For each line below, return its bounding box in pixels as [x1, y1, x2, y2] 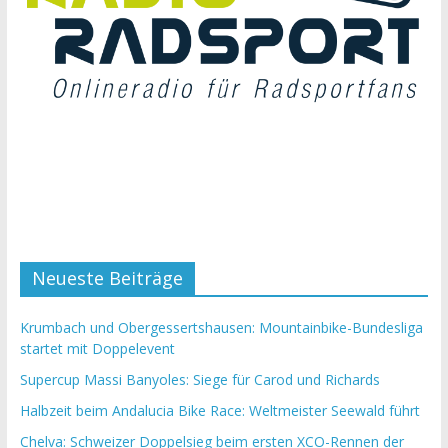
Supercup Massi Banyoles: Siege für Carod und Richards [19, 370, 380, 390]
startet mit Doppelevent [19, 339, 175, 359]
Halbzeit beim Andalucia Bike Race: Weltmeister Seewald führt [19, 401, 420, 421]
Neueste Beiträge [31, 266, 183, 291]
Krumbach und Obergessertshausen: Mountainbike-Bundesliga [19, 318, 423, 338]
